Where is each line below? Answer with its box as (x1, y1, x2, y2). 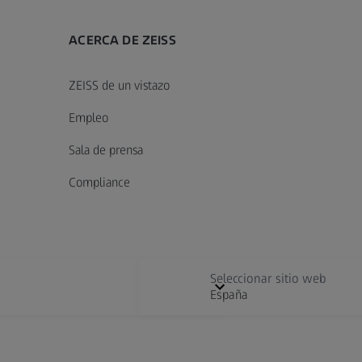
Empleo (69, 109, 109, 125)
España (209, 286, 248, 302)
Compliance (69, 174, 131, 190)
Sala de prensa (69, 141, 144, 158)
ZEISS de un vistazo (69, 77, 170, 93)
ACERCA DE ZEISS (69, 32, 176, 48)
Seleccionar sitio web (209, 270, 326, 286)
